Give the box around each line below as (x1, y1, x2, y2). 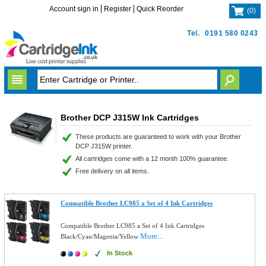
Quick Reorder (137, 5, 184, 13)
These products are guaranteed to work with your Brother (75, 133, 241, 140)
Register (104, 5, 132, 13)
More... (140, 232, 163, 240)
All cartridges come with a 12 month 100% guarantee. (75, 155, 229, 162)
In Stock (107, 249, 133, 256)
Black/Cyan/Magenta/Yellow (61, 233, 141, 240)
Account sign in (49, 5, 99, 13)
